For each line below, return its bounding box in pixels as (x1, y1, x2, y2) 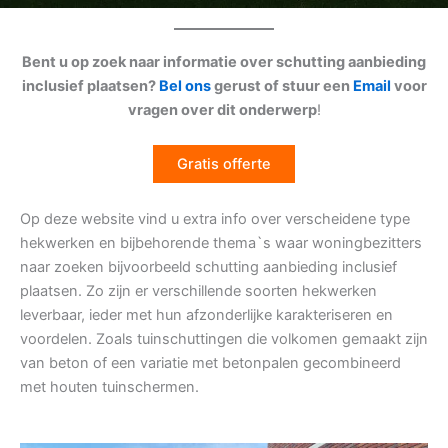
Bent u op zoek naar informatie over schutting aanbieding (22, 53, 426, 71)
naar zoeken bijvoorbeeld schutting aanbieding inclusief (20, 257, 397, 276)
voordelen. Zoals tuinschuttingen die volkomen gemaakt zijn (20, 329, 428, 348)
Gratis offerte (177, 155, 271, 174)
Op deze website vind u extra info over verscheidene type (20, 209, 410, 228)
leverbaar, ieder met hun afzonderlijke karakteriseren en (20, 305, 393, 324)
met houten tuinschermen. (20, 377, 199, 396)
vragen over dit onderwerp (127, 101, 317, 119)
